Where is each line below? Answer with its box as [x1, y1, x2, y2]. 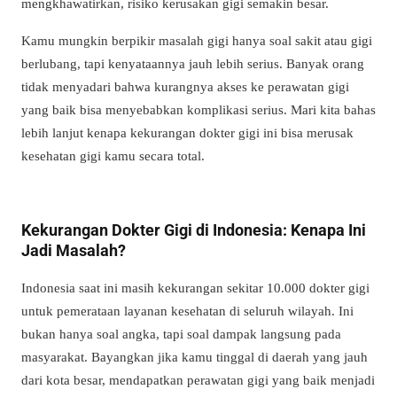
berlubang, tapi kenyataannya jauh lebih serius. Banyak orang [21, 55, 364, 71]
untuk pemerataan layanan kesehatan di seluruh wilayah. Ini [21, 302, 354, 318]
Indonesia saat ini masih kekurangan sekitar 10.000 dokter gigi [21, 279, 370, 295]
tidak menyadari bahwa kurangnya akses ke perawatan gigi [21, 78, 349, 94]
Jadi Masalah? [21, 240, 129, 260]
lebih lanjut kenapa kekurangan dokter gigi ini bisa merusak [21, 124, 354, 140]
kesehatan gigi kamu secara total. [21, 147, 205, 163]
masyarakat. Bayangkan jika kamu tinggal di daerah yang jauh [21, 348, 368, 364]
